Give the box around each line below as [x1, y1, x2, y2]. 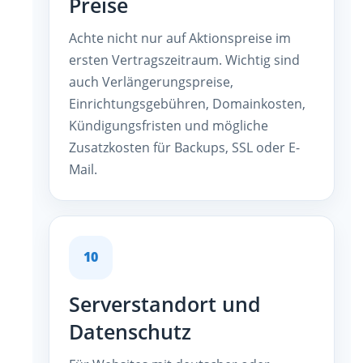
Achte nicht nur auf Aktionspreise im [69, 28, 291, 47]
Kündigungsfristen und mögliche [69, 116, 268, 135]
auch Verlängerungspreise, [69, 72, 233, 91]
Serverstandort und [69, 290, 261, 318]
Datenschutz [69, 318, 191, 345]
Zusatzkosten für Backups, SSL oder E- [69, 138, 300, 156]
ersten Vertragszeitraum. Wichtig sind [69, 50, 300, 69]
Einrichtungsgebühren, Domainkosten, [69, 94, 305, 113]
